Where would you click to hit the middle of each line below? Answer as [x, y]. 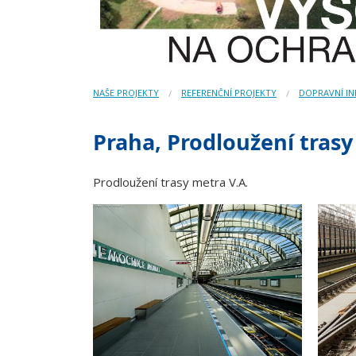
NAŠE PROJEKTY [126, 93]
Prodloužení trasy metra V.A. [170, 182]
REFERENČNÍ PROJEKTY [229, 93]
